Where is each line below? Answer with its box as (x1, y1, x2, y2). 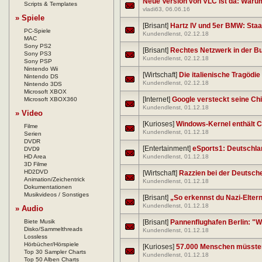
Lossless (24, 233, 47, 240)
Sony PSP (24, 58, 52, 65)
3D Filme (24, 161, 47, 168)
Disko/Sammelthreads (24, 226, 82, 233)
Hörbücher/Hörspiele (24, 241, 79, 248)
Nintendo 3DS (24, 81, 62, 88)
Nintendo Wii (24, 65, 58, 73)
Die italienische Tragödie (179, 71, 260, 80)
